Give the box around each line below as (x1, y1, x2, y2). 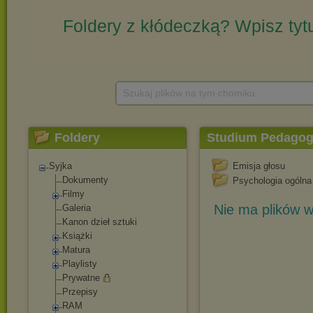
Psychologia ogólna (233, 175, 312, 186)
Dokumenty (62, 175, 108, 185)
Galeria (62, 203, 91, 213)
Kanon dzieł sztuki (62, 217, 137, 227)
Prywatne (62, 272, 100, 283)
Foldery (54, 131, 100, 145)
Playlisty (62, 259, 97, 269)
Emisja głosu (233, 161, 285, 171)
